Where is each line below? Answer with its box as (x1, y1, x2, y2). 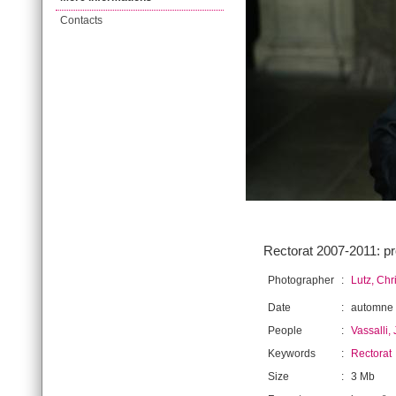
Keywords (268, 347, 316, 360)
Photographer (268, 274, 334, 286)
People (268, 324, 302, 337)
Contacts (60, 14, 103, 27)
